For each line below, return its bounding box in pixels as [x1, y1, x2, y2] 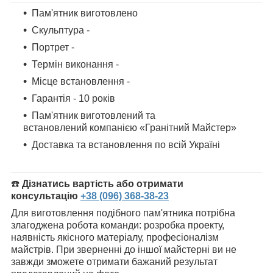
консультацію [11, 191, 78, 202]
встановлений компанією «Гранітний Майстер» [23, 122, 236, 133]
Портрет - [32, 42, 74, 53]
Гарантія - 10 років [32, 93, 115, 104]
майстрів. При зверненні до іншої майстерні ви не [11, 244, 236, 255]
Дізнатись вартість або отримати [22, 179, 183, 190]
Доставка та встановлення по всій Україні [32, 140, 220, 151]
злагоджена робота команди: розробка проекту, [11, 220, 224, 231]
